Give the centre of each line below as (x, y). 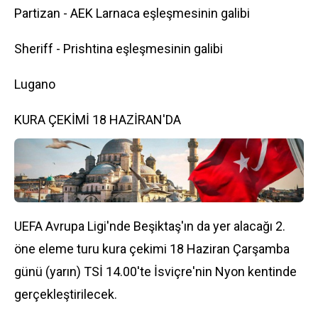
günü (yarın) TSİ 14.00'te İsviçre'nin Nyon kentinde (155, 272)
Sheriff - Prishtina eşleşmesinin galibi (119, 49)
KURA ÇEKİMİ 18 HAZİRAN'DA (98, 120)
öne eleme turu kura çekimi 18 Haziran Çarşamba (152, 249)
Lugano (35, 84)
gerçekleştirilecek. (66, 294)
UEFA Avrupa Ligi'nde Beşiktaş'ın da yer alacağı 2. (150, 226)
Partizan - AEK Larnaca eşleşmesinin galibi (132, 13)
